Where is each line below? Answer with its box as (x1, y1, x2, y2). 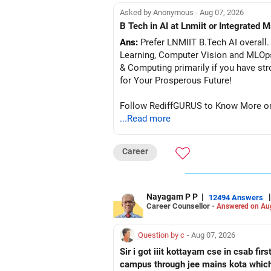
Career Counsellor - (146, 201, 217, 211)
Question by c (138, 230, 184, 240)
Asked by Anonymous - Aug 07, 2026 (120, 7, 244, 17)
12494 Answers (209, 192, 263, 202)
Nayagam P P (146, 192, 198, 201)
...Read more (120, 113, 171, 124)
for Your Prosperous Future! (120, 75, 232, 86)
